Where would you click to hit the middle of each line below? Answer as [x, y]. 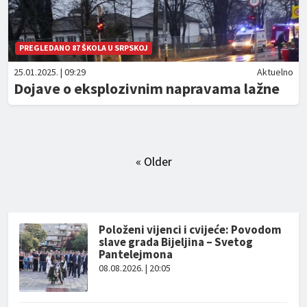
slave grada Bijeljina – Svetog [176, 242]
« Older [153, 161]
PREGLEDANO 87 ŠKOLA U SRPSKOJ [84, 48]
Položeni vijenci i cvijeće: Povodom [190, 230]
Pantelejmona [136, 254]
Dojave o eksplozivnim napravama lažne [147, 88]
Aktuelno [275, 72]
